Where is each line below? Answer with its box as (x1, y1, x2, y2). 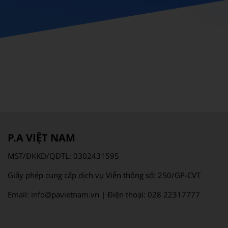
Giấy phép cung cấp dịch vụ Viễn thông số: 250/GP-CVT (8, 169, 201, 180)
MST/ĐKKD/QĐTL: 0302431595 (8, 150, 119, 161)
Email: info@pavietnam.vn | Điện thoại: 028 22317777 (8, 189, 200, 199)
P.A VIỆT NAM (8, 130, 75, 145)
